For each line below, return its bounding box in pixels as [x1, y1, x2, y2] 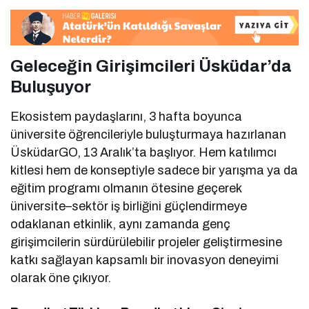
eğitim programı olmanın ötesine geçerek [10, 181, 242, 195]
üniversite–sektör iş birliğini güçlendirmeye [10, 199, 248, 213]
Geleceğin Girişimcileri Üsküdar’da [10, 57, 292, 75]
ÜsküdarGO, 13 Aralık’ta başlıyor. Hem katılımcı [10, 145, 277, 159]
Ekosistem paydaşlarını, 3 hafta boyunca [10, 109, 243, 123]
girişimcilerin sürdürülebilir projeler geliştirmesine [10, 235, 283, 249]
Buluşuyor [10, 77, 91, 96]
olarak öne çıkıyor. [10, 270, 112, 285]
